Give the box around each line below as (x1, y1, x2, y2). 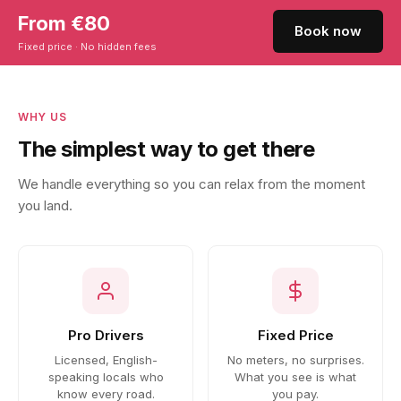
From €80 (18, 12, 110, 35)
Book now (294, 22, 362, 39)
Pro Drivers (67, 327, 144, 344)
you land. (18, 197, 73, 214)
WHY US (18, 110, 67, 124)
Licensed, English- (54, 353, 158, 367)
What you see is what (235, 370, 356, 384)
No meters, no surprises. (226, 353, 364, 367)
